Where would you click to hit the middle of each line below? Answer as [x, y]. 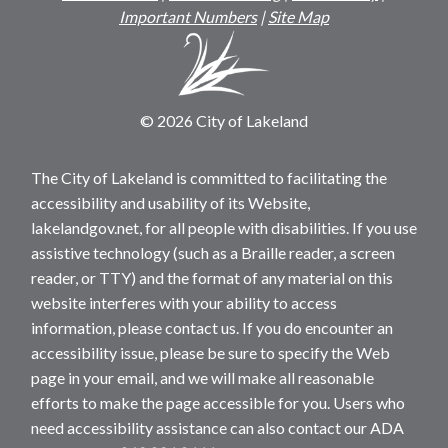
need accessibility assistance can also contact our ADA [217, 428]
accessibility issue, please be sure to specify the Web [210, 353]
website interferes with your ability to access [184, 303]
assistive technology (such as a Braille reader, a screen [213, 253]
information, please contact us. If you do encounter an [212, 328]
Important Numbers [188, 17]
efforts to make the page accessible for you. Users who [218, 403]
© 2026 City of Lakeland [224, 121]
